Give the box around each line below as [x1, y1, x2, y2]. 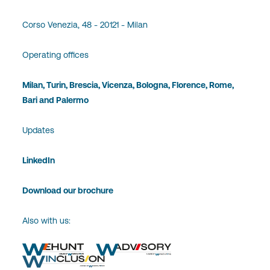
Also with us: [22, 215, 71, 225]
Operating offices [22, 49, 89, 60]
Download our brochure [22, 185, 114, 195]
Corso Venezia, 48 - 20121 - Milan [22, 19, 148, 30]
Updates [22, 125, 55, 135]
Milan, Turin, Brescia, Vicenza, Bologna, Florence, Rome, [22, 80, 234, 90]
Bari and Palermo [22, 95, 89, 105]
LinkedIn [22, 155, 55, 165]
